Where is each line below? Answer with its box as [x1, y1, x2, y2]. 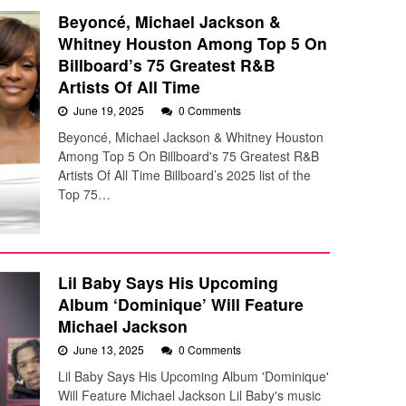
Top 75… [58, 185, 111, 204]
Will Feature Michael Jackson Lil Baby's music [58, 386, 321, 404]
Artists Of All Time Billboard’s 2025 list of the [58, 166, 311, 185]
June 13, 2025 [73, 342, 147, 357]
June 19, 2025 [73, 102, 147, 119]
